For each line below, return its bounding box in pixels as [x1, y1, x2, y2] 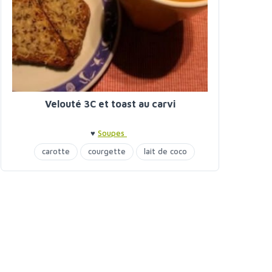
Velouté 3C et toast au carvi [44, 98, 175, 110]
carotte [41, 146, 70, 157]
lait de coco [143, 146, 187, 157]
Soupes [98, 128, 127, 138]
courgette [87, 146, 126, 157]
